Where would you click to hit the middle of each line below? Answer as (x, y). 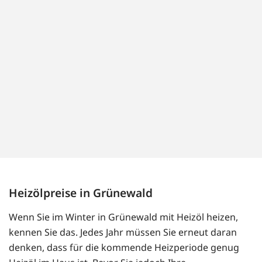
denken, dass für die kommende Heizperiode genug (124, 248)
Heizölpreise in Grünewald (81, 193)
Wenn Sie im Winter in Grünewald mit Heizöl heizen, (123, 217)
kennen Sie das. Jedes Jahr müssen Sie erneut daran (123, 232)
